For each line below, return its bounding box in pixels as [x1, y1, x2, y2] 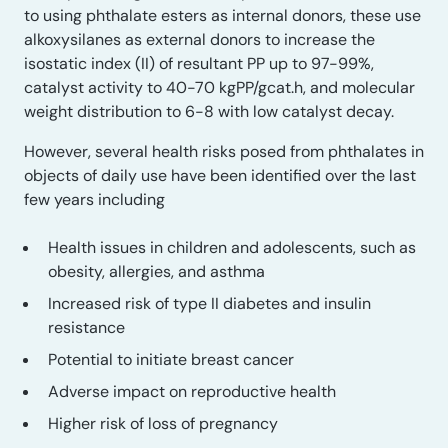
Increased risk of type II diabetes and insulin [48, 293, 371, 314]
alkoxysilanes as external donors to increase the [24, 29, 375, 50]
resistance [48, 317, 125, 338]
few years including [24, 189, 165, 210]
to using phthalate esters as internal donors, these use [24, 5, 421, 26]
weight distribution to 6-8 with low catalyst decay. [24, 101, 394, 122]
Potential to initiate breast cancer [48, 349, 294, 370]
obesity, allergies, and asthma [48, 261, 265, 282]
